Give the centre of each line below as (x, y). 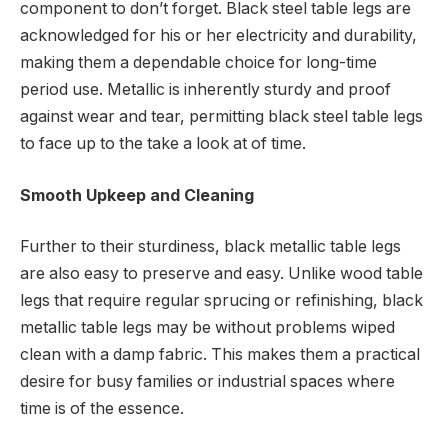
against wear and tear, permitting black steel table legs (221, 117)
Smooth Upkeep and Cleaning (137, 195)
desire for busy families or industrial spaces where (207, 382)
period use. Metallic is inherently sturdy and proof (205, 90)
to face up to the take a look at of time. (163, 144)
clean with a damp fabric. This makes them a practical (220, 355)
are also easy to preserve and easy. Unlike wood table (221, 274)
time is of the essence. (102, 409)
